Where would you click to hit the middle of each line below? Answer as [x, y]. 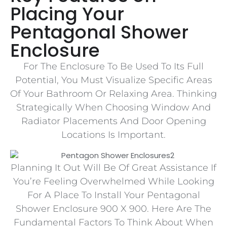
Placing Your [67, 14]
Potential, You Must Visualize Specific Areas [113, 80]
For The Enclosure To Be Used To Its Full [113, 67]
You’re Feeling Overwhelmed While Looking [113, 181]
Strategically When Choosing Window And [113, 108]
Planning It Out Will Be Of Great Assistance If [113, 167]
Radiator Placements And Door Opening [113, 121]
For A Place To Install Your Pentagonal [113, 195]
